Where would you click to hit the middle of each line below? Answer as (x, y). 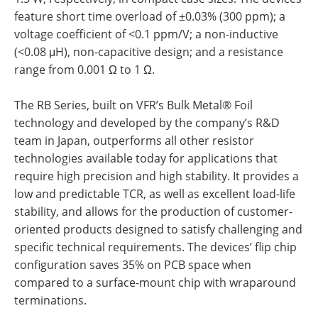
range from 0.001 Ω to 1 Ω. (84, 70)
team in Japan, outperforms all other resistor (134, 141)
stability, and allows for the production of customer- (153, 212)
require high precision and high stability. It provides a (157, 176)
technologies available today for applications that (146, 158)
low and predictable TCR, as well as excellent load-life (155, 194)
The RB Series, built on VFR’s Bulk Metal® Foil (133, 105)
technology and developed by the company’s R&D (147, 123)
